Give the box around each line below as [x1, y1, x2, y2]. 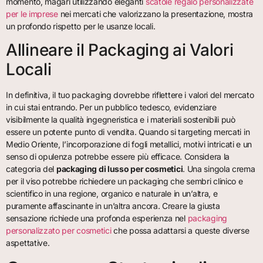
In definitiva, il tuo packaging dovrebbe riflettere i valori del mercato [6, 90, 254, 100]
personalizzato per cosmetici [6, 225, 112, 236]
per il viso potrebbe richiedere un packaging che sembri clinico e [6, 176, 243, 187]
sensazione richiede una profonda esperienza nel [6, 213, 188, 224]
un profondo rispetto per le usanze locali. [6, 21, 156, 31]
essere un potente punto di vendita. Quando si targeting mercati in [6, 127, 250, 137]
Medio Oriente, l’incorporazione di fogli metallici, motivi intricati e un [6, 139, 252, 150]
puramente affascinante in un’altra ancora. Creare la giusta [6, 201, 220, 211]
